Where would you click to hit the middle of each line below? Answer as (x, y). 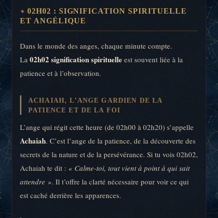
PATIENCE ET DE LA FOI (74, 110)
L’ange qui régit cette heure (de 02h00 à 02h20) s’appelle (107, 127)
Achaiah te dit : (44, 168)
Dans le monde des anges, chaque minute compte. (96, 45)
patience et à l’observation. (61, 73)
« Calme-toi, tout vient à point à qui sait (129, 168)
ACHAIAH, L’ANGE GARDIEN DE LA (96, 100)
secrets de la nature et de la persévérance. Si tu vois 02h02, (109, 154)
